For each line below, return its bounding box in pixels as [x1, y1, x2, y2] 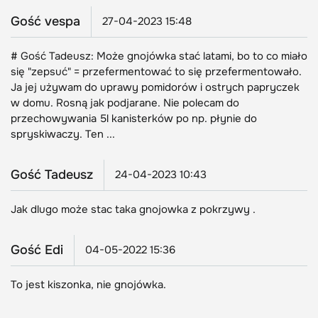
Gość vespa [11, 13, 80, 29]
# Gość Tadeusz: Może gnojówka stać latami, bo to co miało [11, 48, 307, 63]
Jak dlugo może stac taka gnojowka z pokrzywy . [11, 202, 256, 216]
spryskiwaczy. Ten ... [11, 126, 115, 141]
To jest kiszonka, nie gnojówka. [11, 277, 166, 292]
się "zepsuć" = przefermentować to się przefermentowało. [11, 64, 302, 79]
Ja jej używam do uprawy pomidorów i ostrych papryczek [11, 79, 300, 94]
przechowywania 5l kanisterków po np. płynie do [11, 111, 257, 126]
